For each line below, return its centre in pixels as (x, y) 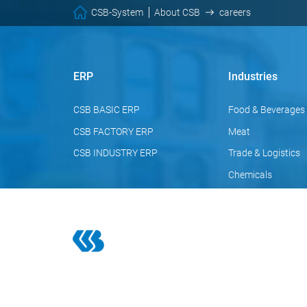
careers (235, 12)
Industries (253, 77)
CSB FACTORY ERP (113, 131)
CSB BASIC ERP (107, 110)
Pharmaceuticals (264, 196)
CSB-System (117, 12)
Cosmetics (250, 218)
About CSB (177, 12)
